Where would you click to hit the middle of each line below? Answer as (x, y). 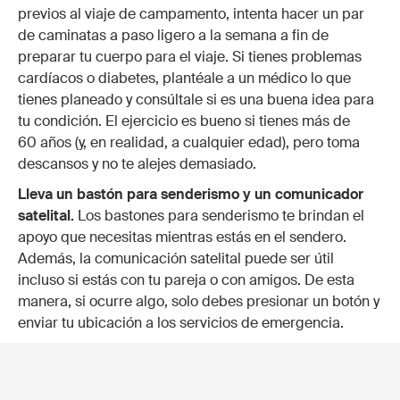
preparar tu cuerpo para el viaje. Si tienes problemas (190, 57)
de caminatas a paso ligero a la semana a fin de (173, 36)
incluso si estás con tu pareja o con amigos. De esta (186, 280)
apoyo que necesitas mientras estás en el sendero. (182, 237)
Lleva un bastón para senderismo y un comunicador (191, 195)
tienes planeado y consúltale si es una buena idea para (196, 100)
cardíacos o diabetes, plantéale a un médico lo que (184, 79)
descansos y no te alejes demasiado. (137, 164)
